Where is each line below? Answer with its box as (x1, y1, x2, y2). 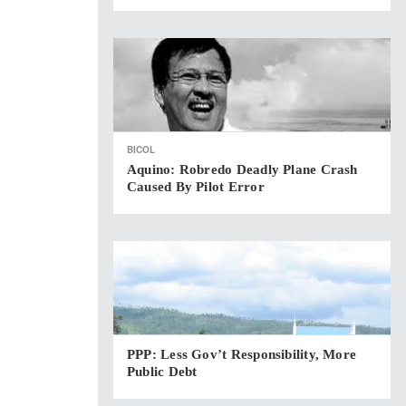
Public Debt (127, 364, 198, 379)
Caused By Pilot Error (127, 179, 265, 194)
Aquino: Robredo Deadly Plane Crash (127, 162, 358, 177)
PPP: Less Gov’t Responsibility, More (127, 347, 357, 362)
